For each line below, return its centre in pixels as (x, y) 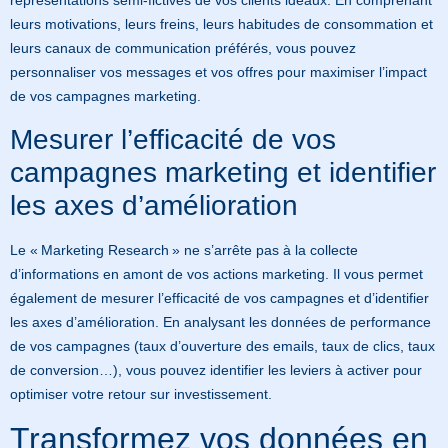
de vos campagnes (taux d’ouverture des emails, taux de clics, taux (222, 345)
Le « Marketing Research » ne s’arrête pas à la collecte (184, 249)
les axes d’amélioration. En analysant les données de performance (220, 321)
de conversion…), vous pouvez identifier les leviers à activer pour (216, 369)
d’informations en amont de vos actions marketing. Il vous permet (216, 273)
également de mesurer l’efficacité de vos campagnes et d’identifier (219, 297)
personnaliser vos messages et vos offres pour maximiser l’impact (218, 72)
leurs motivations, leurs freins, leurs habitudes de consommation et (221, 24)
